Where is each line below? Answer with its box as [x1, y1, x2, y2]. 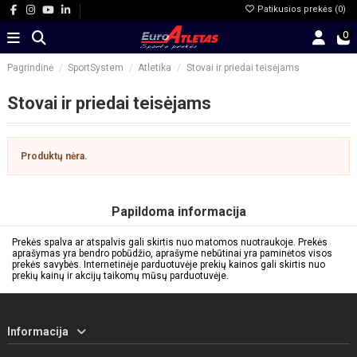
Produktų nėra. [21, 151, 88, 163]
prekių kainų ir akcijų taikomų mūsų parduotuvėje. [12, 269, 229, 281]
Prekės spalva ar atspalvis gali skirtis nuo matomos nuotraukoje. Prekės [12, 236, 328, 248]
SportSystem [68, 61, 124, 73]
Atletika [138, 61, 172, 73]
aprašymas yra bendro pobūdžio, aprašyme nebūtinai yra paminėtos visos [12, 247, 332, 259]
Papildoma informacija [111, 204, 246, 220]
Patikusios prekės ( [255, 4, 338, 14]
